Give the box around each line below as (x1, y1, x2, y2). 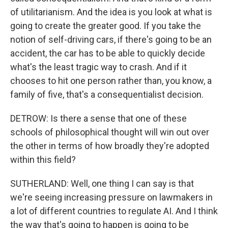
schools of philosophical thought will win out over (10, 127, 209, 137)
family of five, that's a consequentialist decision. (10, 89, 204, 100)
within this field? (10, 154, 76, 165)
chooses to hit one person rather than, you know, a (10, 75, 212, 86)
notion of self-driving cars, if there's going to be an (10, 34, 212, 45)
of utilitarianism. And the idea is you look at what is (10, 7, 212, 17)
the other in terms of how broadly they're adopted (10, 140, 209, 151)
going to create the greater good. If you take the (10, 20, 201, 31)
